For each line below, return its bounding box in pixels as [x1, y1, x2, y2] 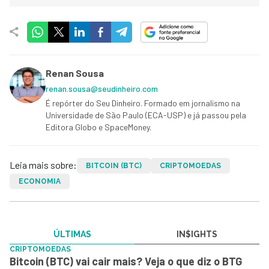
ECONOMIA [19, 177, 61, 186]
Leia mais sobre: [10, 159, 77, 171]
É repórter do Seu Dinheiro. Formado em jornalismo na [46, 97, 240, 108]
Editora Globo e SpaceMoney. [46, 121, 151, 132]
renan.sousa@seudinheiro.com [46, 83, 158, 94]
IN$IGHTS [177, 229, 217, 239]
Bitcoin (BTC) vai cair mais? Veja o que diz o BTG [10, 254, 242, 268]
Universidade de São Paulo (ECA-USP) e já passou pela [46, 109, 246, 120]
